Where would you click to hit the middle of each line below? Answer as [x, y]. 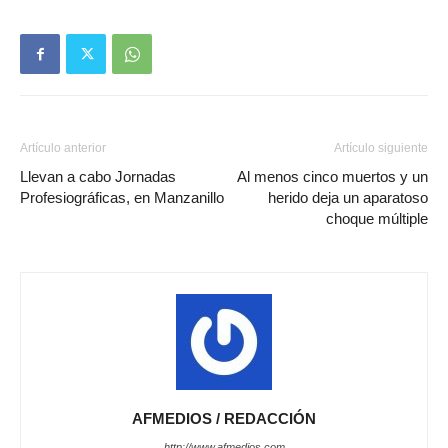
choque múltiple [377, 219]
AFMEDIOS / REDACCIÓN [224, 419]
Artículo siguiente [381, 148]
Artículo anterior [63, 148]
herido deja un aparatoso [348, 198]
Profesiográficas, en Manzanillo [122, 198]
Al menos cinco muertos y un [332, 177]
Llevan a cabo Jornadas [98, 177]
